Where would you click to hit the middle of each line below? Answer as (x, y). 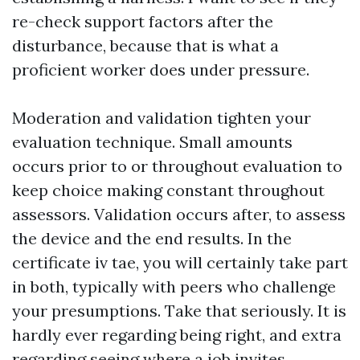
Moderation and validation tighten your (162, 117)
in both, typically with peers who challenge (174, 286)
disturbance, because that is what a (145, 45)
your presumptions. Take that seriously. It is (179, 310)
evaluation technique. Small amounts (152, 141)
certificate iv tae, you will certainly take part (180, 262)
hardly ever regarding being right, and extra (177, 334)
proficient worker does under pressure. (161, 69)
